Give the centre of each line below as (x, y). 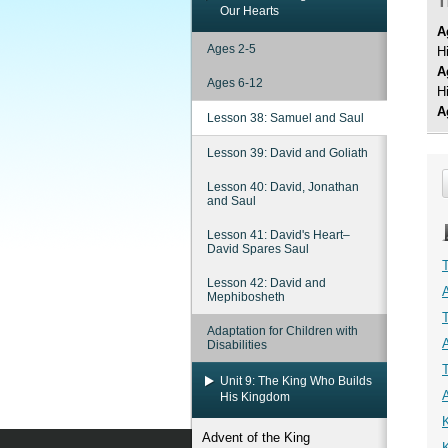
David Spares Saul (258, 249)
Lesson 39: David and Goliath (287, 153)
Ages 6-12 (235, 83)
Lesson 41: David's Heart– (278, 235)
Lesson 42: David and (266, 283)
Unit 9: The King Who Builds (296, 381)
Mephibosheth (246, 297)
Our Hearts (249, 11)
